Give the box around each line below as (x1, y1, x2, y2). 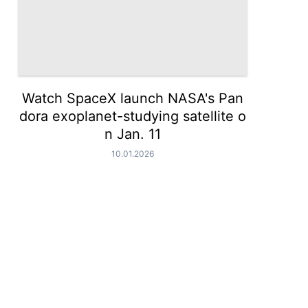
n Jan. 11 (104, 126, 162, 142)
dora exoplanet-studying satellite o (19, 108, 247, 124)
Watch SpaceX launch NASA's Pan (22, 90, 244, 107)
